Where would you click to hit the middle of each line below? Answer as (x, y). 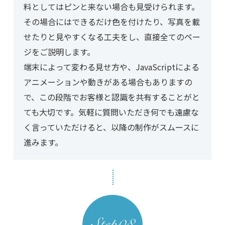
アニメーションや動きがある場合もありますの (108, 82)
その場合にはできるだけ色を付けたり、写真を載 (111, 22)
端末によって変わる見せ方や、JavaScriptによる (111, 67)
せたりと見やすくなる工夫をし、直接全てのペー (112, 37)
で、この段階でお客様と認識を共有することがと (111, 97)
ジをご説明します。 (59, 52)
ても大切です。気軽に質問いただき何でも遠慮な (111, 112)
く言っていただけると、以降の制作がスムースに (111, 127)
